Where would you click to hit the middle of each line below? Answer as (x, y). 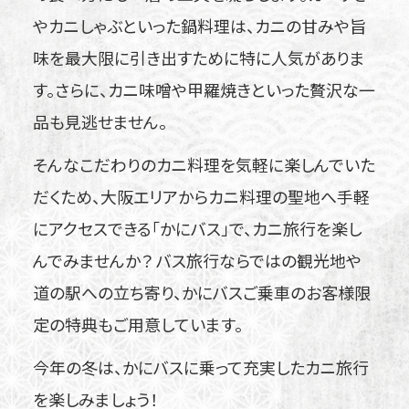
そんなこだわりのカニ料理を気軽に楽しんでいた (204, 164)
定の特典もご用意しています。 (137, 324)
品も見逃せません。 (100, 121)
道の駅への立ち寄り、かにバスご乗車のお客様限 (201, 292)
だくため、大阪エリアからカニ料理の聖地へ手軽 (201, 196)
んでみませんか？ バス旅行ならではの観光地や (197, 260)
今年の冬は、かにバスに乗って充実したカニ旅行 (200, 367)
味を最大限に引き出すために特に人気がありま (199, 57)
